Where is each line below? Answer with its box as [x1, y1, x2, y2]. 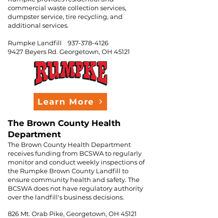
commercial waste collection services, [8, 4, 127, 12]
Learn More [37, 97, 94, 107]
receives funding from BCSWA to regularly [8, 149, 142, 157]
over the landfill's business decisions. [8, 193, 124, 201]
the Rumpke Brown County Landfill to [8, 167, 128, 175]
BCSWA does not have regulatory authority [8, 184, 143, 192]
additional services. [8, 21, 69, 29]
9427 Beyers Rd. [8, 48, 59, 55]
